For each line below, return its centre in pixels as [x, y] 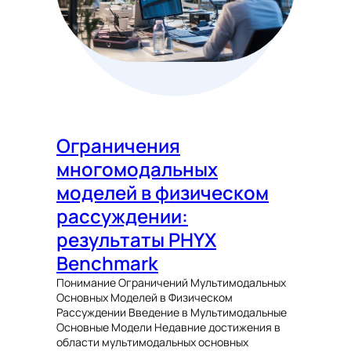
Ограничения [118, 146]
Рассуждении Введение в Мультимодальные [172, 313]
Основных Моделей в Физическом [145, 298]
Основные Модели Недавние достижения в [168, 327]
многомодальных [137, 169]
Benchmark [107, 263]
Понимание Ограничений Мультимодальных [171, 283]
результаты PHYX [136, 240]
